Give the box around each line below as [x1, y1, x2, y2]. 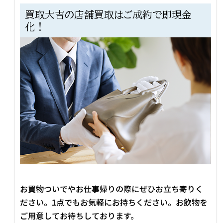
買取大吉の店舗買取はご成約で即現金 [25, 9, 192, 19]
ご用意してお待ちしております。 [20, 209, 139, 222]
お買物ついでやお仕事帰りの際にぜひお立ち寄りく [20, 182, 204, 195]
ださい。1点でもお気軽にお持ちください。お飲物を [20, 196, 208, 208]
